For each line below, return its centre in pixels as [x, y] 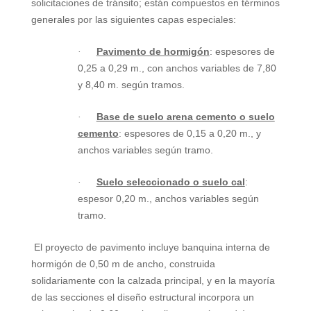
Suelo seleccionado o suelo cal [170, 182]
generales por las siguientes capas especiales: [133, 20]
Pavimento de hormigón [153, 52]
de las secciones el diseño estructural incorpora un [142, 297]
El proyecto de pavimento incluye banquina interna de [152, 247]
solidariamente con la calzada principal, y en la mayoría [153, 281]
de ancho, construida [167, 264]
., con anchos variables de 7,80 [207, 68]
